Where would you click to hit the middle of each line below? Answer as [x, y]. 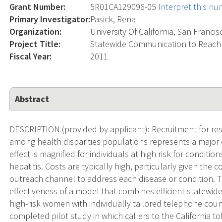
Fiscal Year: [31, 56]
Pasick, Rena [113, 19]
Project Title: [35, 44]
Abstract [32, 99]
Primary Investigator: [50, 19]
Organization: [36, 31]
